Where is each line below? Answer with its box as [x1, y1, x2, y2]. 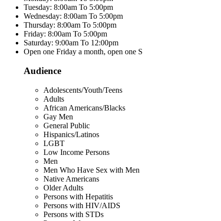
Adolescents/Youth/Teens [43, 85, 122, 94]
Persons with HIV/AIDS [43, 201, 120, 210]
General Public [43, 121, 90, 130]
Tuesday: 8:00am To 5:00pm [24, 3, 113, 12]
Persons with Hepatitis [43, 192, 113, 201]
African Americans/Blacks [43, 103, 125, 112]
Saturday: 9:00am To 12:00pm [24, 38, 118, 47]
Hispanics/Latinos [43, 130, 99, 139]
